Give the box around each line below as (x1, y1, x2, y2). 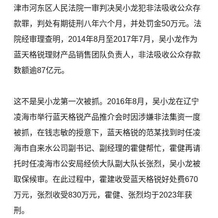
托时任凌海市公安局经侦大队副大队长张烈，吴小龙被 (14, 160, 201, 168)
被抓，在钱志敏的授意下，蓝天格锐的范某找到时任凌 (14, 128, 201, 137)
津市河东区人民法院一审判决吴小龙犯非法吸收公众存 (14, 4, 201, 13)
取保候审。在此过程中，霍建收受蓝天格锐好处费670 (14, 175, 199, 184)
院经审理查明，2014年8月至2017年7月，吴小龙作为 (14, 35, 198, 44)
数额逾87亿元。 (14, 66, 70, 75)
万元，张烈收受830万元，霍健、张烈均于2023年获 (14, 191, 193, 200)
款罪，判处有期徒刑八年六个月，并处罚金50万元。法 (14, 19, 202, 28)
